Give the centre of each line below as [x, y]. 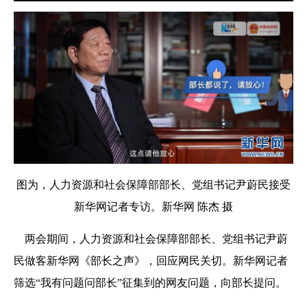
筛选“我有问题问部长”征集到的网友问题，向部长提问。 [150, 283]
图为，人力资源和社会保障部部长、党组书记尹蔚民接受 [153, 185]
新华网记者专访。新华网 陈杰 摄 [153, 207]
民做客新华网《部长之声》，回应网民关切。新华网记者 [151, 261]
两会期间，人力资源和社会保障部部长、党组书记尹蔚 [151, 239]
